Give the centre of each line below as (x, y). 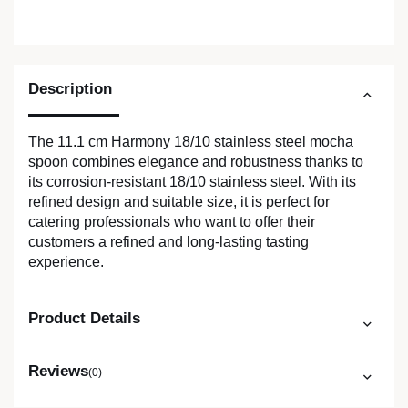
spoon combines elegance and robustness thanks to (196, 162)
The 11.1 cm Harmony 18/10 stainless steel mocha (191, 142)
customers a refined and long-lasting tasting (168, 242)
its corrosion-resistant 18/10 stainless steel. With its (192, 182)
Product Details (84, 319)
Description (70, 89)
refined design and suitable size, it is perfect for (179, 202)
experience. (66, 262)
